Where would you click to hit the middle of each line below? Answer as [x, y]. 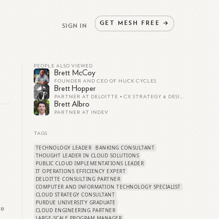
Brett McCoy [75, 73]
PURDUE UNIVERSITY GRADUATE [76, 202]
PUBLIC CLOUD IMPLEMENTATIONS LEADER [90, 163]
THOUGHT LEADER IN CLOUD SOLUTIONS [87, 155]
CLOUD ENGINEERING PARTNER [76, 210]
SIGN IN [75, 25]
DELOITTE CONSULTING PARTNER [78, 179]
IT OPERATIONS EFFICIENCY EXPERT [81, 171]
